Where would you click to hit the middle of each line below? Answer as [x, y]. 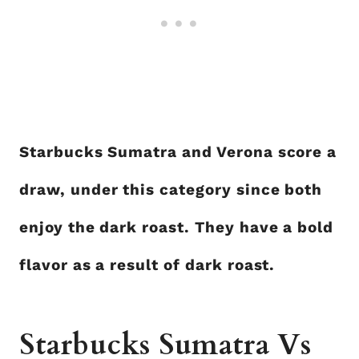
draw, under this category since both [171, 190]
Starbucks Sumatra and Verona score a [178, 152]
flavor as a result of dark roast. [147, 265]
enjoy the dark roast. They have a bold [177, 227]
